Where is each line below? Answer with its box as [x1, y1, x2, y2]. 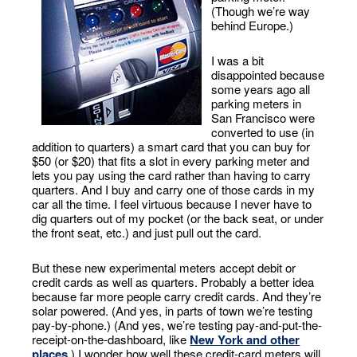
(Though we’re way [211, 2, 311, 19]
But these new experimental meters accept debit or [32, 259, 296, 276]
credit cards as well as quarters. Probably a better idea [32, 273, 315, 290]
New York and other [190, 331, 300, 348]
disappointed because [211, 66, 325, 83]
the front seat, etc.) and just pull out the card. [32, 224, 262, 241]
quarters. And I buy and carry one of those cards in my [32, 181, 316, 198]
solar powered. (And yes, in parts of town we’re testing [32, 302, 313, 319]
